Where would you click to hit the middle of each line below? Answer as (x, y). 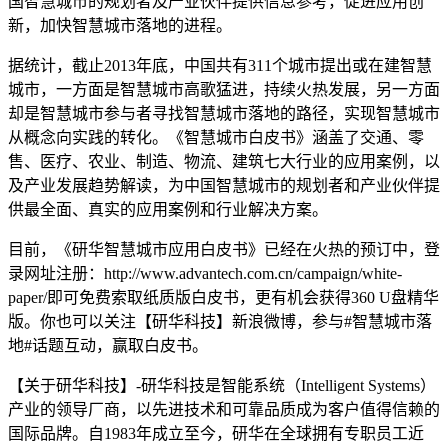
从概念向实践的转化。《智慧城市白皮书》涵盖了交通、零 (216, 137)
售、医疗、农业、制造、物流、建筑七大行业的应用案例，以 (224, 161)
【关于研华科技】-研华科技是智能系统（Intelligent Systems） (222, 385)
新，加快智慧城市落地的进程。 (120, 25)
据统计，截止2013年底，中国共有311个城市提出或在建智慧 (220, 65)
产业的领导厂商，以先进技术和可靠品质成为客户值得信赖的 (224, 409)
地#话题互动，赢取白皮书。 (108, 345)
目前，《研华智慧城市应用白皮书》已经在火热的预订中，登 (224, 249)
